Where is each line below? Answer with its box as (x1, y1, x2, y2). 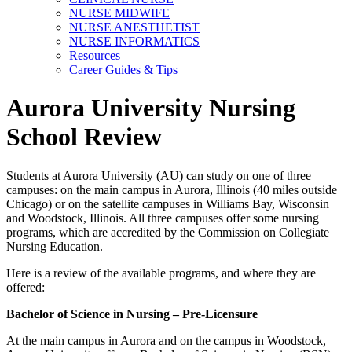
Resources (69, 49, 120, 62)
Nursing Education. (6, 239, 103, 253)
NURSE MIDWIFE (69, 6, 170, 20)
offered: (6, 280, 45, 294)
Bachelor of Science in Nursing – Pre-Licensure (6, 306, 258, 321)
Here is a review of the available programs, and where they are (6, 266, 316, 280)
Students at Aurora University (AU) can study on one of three (6, 168, 311, 182)
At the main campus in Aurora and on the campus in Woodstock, (6, 333, 326, 347)
